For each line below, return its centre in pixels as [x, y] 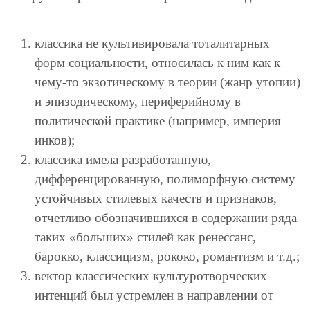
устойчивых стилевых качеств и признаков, [156, 198]
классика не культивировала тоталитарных [152, 43]
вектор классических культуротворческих [151, 275]
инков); [55, 140]
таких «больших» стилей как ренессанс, [145, 237]
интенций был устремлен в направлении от [154, 295]
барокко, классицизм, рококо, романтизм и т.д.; [167, 256]
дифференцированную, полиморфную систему [165, 179]
